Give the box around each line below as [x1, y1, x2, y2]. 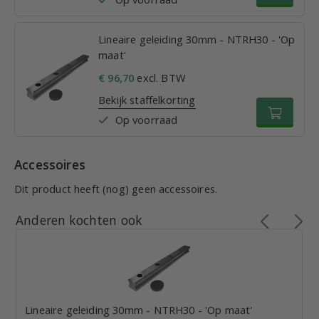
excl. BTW [134, 70, 186, 85]
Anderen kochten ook [16, 211, 142, 229]
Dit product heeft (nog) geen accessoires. [14, 182, 218, 197]
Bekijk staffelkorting [98, 93, 196, 108]
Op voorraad [115, 113, 178, 127]
